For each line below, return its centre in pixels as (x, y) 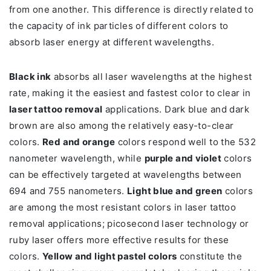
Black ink (30, 77)
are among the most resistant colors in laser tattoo (123, 207)
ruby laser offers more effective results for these (119, 240)
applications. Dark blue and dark (176, 109)
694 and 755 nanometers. (68, 191)
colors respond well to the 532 (185, 142)
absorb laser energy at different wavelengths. (112, 42)
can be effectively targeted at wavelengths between (126, 175)
